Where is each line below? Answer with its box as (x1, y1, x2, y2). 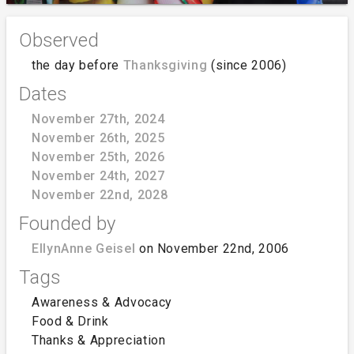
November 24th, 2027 (32, 168, 165, 183)
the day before (32, 57, 123, 73)
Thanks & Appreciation (32, 332, 166, 348)
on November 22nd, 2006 (135, 240, 289, 256)
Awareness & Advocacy (32, 294, 172, 310)
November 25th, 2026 (32, 149, 165, 164)
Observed (19, 28, 99, 51)
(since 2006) (207, 57, 287, 73)
